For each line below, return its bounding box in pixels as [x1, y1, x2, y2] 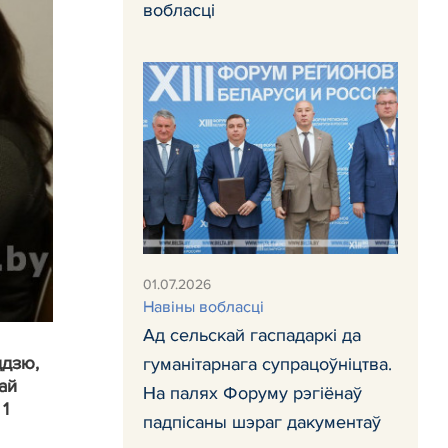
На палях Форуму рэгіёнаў [143, 381, 362, 404]
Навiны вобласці [143, 296, 264, 317]
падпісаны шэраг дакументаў [143, 410, 381, 433]
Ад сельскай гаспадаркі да [143, 323, 361, 346]
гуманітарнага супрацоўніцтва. [143, 352, 392, 375]
